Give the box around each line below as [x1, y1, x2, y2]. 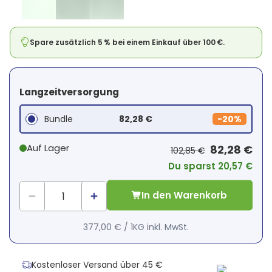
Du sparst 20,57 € [168, 160, 253, 173]
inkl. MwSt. [146, 221, 189, 234]
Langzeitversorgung [19, 86, 119, 99]
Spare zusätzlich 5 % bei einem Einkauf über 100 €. [30, 37, 225, 48]
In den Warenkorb [141, 188, 228, 202]
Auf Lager [27, 141, 69, 155]
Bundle [44, 113, 73, 126]
